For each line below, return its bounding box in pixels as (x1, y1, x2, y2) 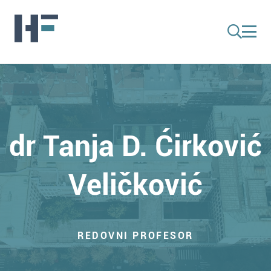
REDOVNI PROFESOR (77, 230, 194, 241)
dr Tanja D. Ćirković (9, 129, 262, 163)
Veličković (68, 168, 203, 202)
